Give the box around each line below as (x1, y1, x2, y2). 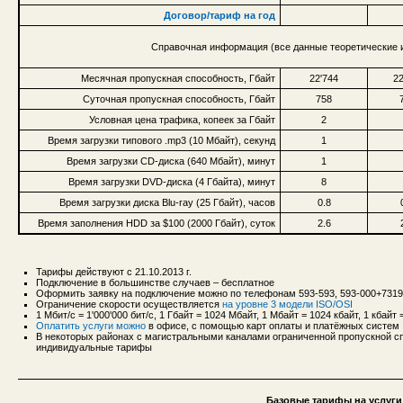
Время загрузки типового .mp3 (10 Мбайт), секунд (48, 134, 275, 146)
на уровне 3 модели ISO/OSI (222, 298, 353, 309)
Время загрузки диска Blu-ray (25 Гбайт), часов (59, 196, 275, 208)
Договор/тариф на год (164, 9, 275, 21)
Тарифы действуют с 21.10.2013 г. (36, 265, 192, 277)
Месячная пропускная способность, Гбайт (81, 72, 275, 84)
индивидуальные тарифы (36, 341, 152, 353)
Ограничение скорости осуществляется (36, 298, 222, 309)
